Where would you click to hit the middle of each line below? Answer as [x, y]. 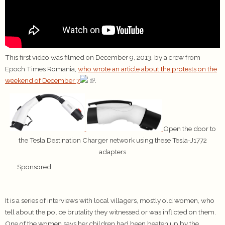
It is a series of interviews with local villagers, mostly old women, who [110, 201]
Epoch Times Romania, [41, 69]
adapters [113, 152]
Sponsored [34, 167]
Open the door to [189, 129]
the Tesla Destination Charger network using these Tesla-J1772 [113, 140]
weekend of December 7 [42, 81]
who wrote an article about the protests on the [147, 69]
